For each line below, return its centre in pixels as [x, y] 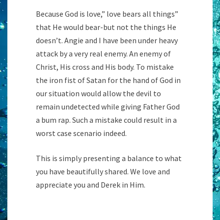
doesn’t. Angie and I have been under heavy [107, 41]
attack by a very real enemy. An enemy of [103, 54]
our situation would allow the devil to [98, 94]
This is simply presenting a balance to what [109, 158]
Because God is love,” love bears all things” [107, 14]
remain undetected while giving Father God [108, 107]
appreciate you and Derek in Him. [91, 185]
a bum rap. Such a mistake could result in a [106, 120]
